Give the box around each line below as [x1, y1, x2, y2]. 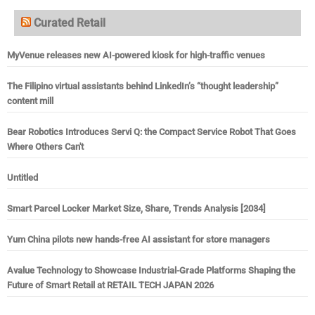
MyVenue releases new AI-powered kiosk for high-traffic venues [7, 50, 265, 61]
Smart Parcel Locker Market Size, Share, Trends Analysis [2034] [7, 203, 266, 214]
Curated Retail [34, 16, 105, 30]
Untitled [7, 172, 38, 184]
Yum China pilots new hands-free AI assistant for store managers [7, 234, 270, 245]
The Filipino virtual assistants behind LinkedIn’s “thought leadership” [7, 81, 278, 92]
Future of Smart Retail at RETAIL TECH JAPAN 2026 [7, 280, 214, 291]
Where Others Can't [7, 141, 84, 153]
